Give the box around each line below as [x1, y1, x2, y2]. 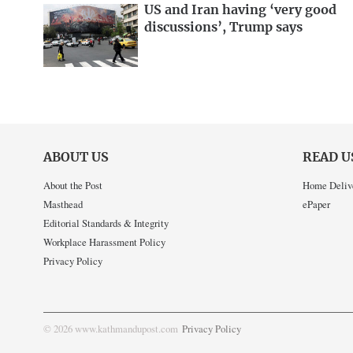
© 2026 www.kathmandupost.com [43, 321, 178, 336]
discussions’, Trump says [144, 20, 303, 34]
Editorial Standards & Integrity [43, 216, 169, 231]
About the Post [43, 178, 102, 193]
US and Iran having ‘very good [144, 3, 336, 17]
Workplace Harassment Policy [43, 235, 165, 250]
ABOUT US [43, 150, 109, 164]
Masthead [43, 197, 83, 212]
